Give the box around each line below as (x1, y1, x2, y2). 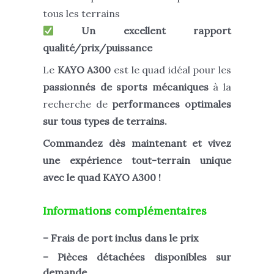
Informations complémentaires (43, 204, 207, 218)
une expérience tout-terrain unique (43, 154, 231, 167)
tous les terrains (43, 7, 120, 20)
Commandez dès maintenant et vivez (43, 137, 231, 150)
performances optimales (112, 98, 232, 111)
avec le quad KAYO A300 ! (43, 171, 161, 184)
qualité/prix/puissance (43, 42, 152, 54)
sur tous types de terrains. (43, 115, 167, 128)
